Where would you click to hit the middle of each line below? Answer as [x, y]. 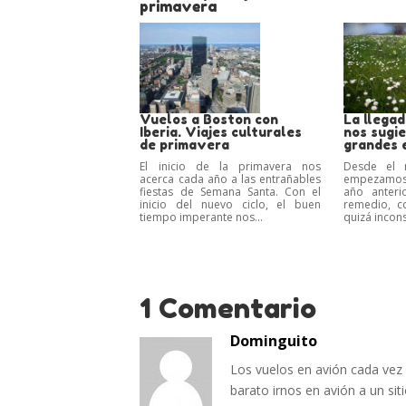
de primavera [185, 144]
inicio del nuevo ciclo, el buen [231, 204]
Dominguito [274, 340]
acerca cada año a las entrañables [231, 179]
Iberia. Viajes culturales [221, 131]
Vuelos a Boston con [209, 119]
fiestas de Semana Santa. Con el [231, 191]
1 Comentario [228, 308]
